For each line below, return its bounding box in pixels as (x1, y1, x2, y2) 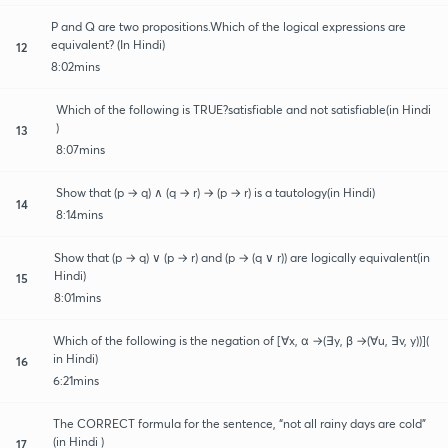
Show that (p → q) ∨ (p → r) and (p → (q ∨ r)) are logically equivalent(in (53, 249, 430, 265)
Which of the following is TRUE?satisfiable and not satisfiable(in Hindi (55, 101, 431, 117)
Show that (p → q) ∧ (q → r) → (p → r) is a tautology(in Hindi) (56, 184, 375, 200)
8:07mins (55, 141, 105, 157)
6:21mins (53, 372, 100, 388)
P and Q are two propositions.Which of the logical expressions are (50, 18, 406, 34)
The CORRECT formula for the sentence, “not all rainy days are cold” (52, 415, 426, 431)
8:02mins (50, 58, 100, 74)
